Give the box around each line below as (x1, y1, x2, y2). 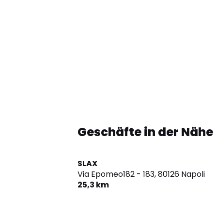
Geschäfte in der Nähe (77, 124, 213, 140)
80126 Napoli (158, 169, 205, 180)
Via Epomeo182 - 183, (77, 169, 156, 180)
